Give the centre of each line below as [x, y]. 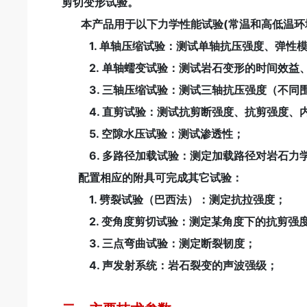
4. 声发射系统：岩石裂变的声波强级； [170, 266]
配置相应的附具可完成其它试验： [152, 178]
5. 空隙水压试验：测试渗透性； [153, 134]
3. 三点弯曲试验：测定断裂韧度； [159, 244]
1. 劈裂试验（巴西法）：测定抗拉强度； [174, 200]
